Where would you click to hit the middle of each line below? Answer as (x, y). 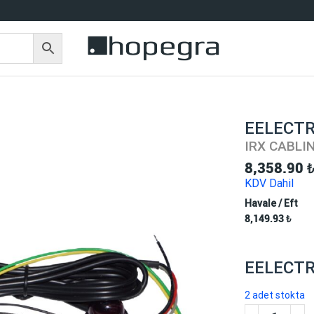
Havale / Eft (271, 203)
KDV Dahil (269, 184)
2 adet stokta (274, 295)
